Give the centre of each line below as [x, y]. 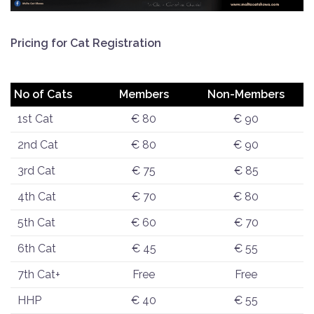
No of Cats [43, 94]
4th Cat [37, 196]
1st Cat [35, 118]
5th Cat [36, 222]
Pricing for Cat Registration [86, 43]
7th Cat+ [39, 274]
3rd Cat [36, 170]
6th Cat [37, 248]
